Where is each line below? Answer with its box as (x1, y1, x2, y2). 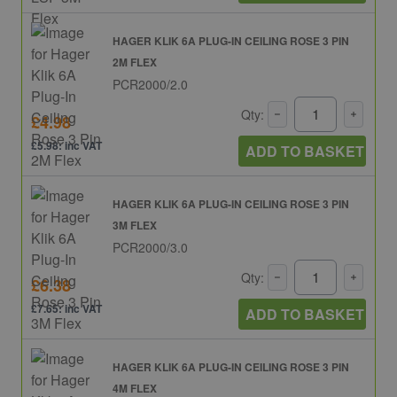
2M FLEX (113, 53, 157, 70)
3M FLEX (113, 216, 157, 233)
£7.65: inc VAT (31, 300, 102, 317)
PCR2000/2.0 (113, 74, 188, 93)
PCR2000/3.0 (113, 237, 188, 256)
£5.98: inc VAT (31, 137, 102, 154)
